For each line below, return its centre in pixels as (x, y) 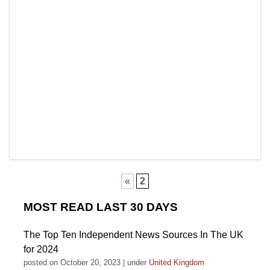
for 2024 (41, 249)
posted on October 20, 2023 (72, 262)
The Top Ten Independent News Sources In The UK (133, 235)
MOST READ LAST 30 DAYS (101, 207)
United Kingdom (177, 262)
